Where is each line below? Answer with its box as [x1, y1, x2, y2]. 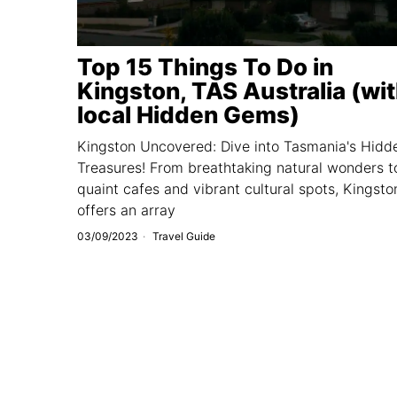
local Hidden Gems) [77, 100, 300, 128]
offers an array [77, 200, 175, 219]
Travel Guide [152, 229, 215, 243]
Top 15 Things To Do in [77, 52, 333, 81]
